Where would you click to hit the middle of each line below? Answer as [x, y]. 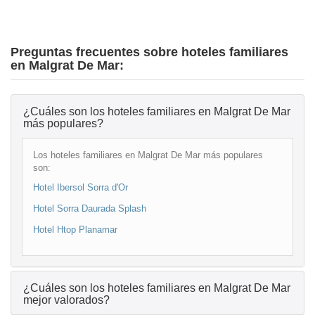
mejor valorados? [66, 300]
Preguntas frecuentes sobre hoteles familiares [149, 52]
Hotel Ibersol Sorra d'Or [81, 187]
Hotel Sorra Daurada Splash [90, 208]
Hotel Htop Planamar [75, 229]
